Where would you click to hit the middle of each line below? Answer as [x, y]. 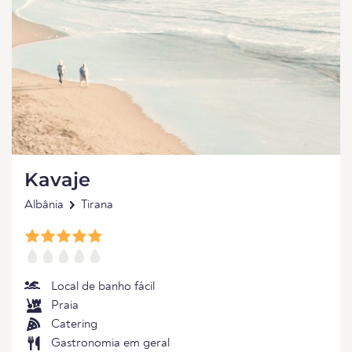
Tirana [97, 205]
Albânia [44, 205]
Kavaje [57, 180]
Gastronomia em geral [110, 343]
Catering [74, 324]
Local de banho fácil [103, 287]
